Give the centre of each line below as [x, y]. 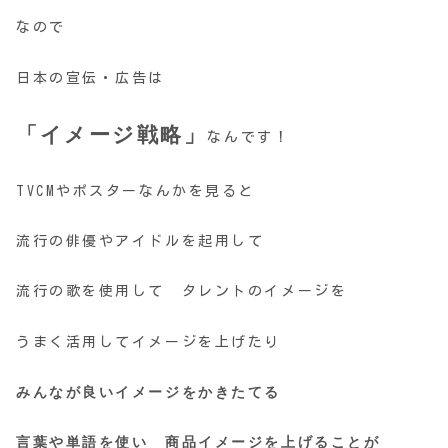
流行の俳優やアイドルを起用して [140, 241]
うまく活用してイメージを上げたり [148, 341]
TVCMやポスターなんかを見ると [135, 191]
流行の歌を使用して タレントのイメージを [182, 291]
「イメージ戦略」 [112, 134]
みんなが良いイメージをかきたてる [148, 392]
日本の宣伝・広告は [91, 77]
